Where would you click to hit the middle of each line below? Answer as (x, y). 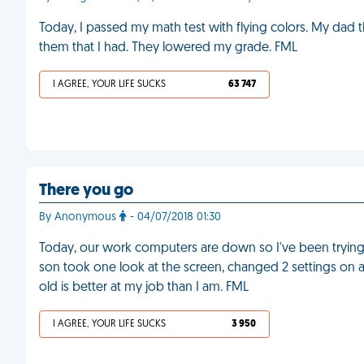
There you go (86, 191)
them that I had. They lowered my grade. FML (168, 48)
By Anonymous (79, 217)
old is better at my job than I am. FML (144, 288)
